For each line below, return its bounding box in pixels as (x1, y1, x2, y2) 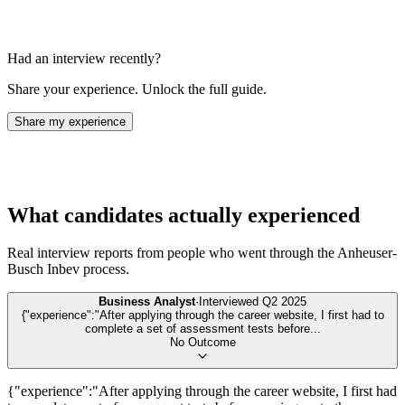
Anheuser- (337, 245, 397, 261)
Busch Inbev (7, 261, 80, 278)
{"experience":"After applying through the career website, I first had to (21, 308, 384, 323)
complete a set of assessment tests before (84, 322, 310, 336)
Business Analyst (99, 295, 195, 309)
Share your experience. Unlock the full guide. (7, 80, 267, 97)
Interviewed (199, 295, 262, 309)
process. (83, 261, 129, 278)
